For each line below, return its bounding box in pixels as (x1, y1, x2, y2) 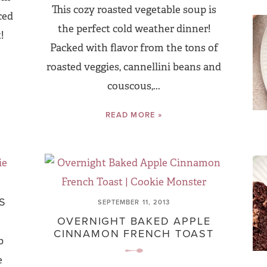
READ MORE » (105, 109, 162, 120)
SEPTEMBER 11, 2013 (97, 197, 170, 207)
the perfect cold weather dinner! (57, 23, 210, 35)
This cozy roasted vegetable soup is (51, 4, 216, 16)
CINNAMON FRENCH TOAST (54, 226, 214, 241)
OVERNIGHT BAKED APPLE (57, 213, 211, 228)
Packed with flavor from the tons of (49, 42, 218, 54)
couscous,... (107, 80, 160, 92)
